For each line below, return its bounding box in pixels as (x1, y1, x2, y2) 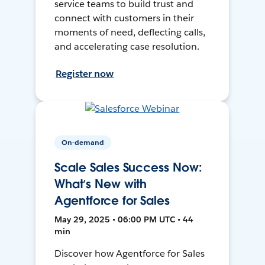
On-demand (62, 137, 105, 148)
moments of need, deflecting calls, (54, 26, 205, 39)
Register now (56, 67, 114, 80)
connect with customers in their (54, 12, 194, 25)
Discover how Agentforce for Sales (54, 247, 205, 260)
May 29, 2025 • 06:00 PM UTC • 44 (54, 214, 194, 225)
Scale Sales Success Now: (54, 160, 202, 176)
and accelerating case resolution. (54, 40, 199, 53)
